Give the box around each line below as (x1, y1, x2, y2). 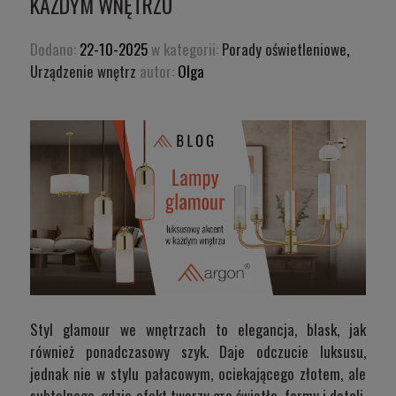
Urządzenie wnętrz (30, 60, 136, 83)
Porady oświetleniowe (222, 38, 346, 61)
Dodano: (30, 38, 80, 61)
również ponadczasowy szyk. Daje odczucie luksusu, (30, 339, 366, 362)
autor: (136, 60, 178, 83)
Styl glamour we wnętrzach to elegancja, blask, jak (30, 317, 366, 340)
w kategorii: (148, 38, 222, 61)
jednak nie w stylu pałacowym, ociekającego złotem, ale (30, 362, 366, 385)
